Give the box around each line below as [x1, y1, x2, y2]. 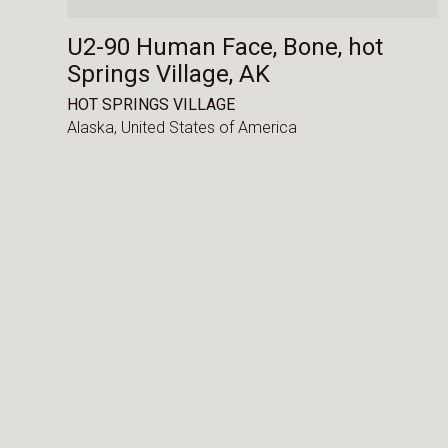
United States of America [121, 118, 298, 138]
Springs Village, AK [67, 60, 271, 89]
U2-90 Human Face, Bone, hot [67, 33, 384, 62]
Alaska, [67, 118, 122, 138]
